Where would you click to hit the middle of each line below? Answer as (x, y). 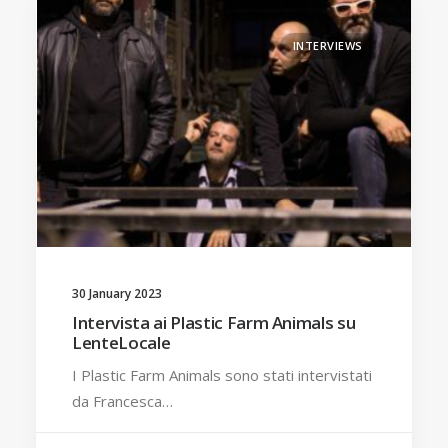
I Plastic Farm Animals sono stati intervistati (222, 374)
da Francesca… (122, 400)
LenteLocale (121, 342)
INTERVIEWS (327, 45)
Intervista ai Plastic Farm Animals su (214, 322)
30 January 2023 (117, 293)
